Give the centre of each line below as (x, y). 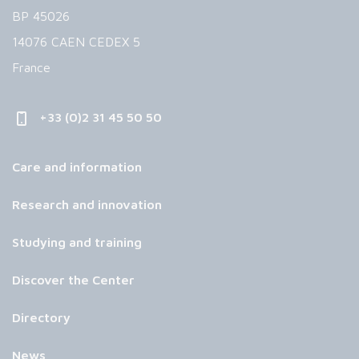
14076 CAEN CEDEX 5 (76, 42)
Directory (41, 318)
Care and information (77, 167)
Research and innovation (87, 205)
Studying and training (77, 242)
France (31, 68)
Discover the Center (73, 280)
